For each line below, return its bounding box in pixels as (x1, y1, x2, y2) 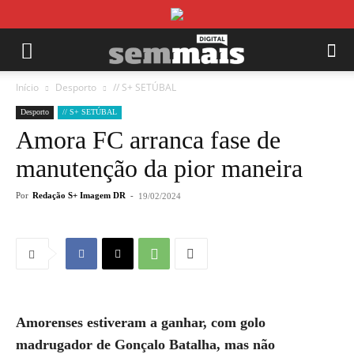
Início (16, 81, 39, 94)
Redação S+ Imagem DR (32, 190, 126, 200)
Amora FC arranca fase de (16, 126, 281, 154)
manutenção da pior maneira (16, 154, 303, 183)
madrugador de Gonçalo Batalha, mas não (16, 337, 275, 352)
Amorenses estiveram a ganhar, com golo (16, 314, 265, 330)
